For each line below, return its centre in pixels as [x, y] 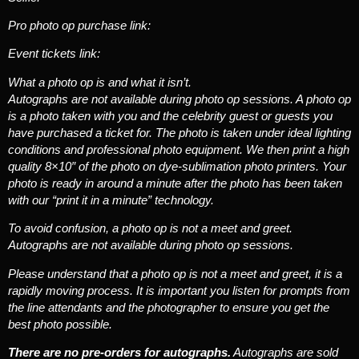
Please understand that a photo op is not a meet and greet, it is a [175, 273]
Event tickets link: [56, 54]
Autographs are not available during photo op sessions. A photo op [179, 99]
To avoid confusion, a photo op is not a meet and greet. [150, 228]
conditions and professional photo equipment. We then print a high [179, 149]
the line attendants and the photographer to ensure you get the [169, 307]
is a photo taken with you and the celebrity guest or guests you [170, 115]
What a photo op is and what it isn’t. [100, 82]
